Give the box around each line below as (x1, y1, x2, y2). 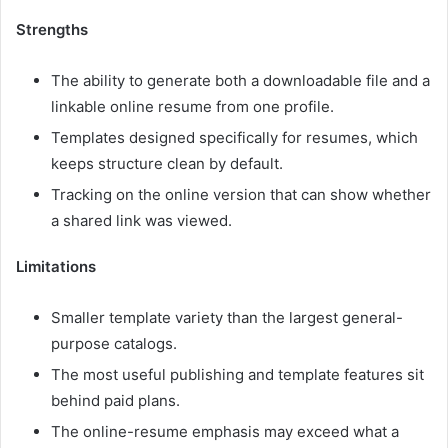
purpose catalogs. (51, 334, 177, 354)
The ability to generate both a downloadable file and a (51, 71, 430, 91)
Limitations (16, 257, 96, 277)
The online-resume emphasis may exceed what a (51, 422, 399, 442)
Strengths (16, 20, 88, 40)
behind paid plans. (51, 391, 180, 411)
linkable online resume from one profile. (51, 97, 334, 117)
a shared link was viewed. (51, 211, 232, 231)
